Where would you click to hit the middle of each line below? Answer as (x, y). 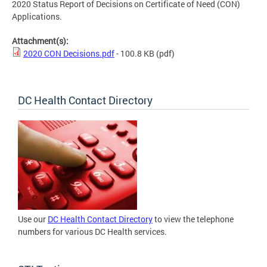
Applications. (38, 17)
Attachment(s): (41, 41)
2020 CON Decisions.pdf (69, 54)
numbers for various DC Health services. (92, 232)
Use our (33, 219)
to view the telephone (193, 219)
